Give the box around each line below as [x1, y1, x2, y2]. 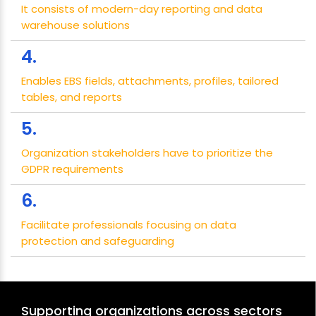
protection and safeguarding [21, 233, 174, 249]
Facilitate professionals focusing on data [21, 217, 236, 233]
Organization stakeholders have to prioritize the [21, 145, 273, 161]
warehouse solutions [21, 18, 130, 33]
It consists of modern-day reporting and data [21, 1, 262, 17]
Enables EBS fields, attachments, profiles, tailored [21, 73, 279, 89]
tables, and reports [21, 90, 122, 105]
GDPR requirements [21, 162, 123, 177]
